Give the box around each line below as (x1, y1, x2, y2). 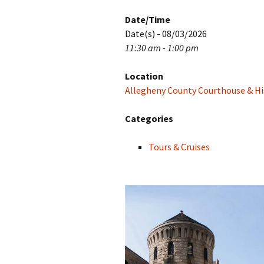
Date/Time (125, 14, 170, 25)
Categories (125, 113, 173, 124)
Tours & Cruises (148, 141, 210, 153)
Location (125, 70, 163, 82)
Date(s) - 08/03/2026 (125, 28, 207, 39)
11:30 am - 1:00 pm (125, 42, 199, 54)
